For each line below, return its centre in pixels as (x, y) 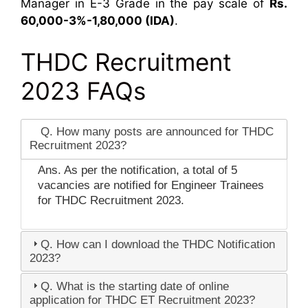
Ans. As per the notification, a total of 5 (137, 170)
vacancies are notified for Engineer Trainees (151, 185)
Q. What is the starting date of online (134, 286)
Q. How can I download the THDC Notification (157, 244)
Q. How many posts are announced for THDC (157, 132)
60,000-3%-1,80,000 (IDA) (98, 21)
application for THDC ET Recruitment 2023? (142, 300)
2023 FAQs (83, 90)
